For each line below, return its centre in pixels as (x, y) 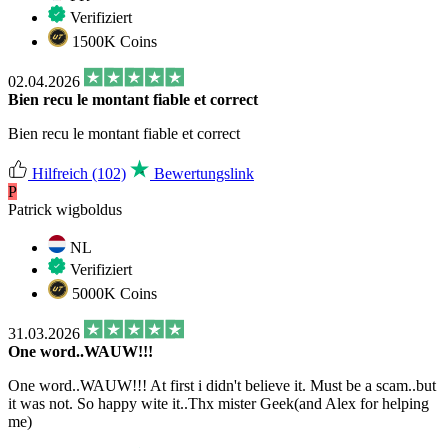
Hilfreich (60, 173)
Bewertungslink (202, 173)
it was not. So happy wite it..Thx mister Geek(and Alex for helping (218, 403)
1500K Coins (112, 41)
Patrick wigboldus (65, 209)
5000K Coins (112, 293)
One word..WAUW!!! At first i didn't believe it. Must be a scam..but (222, 385)
